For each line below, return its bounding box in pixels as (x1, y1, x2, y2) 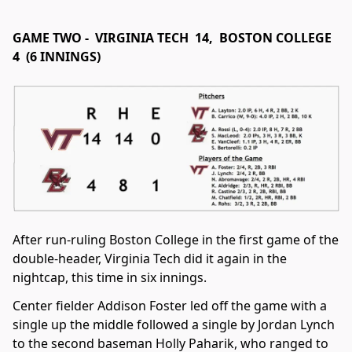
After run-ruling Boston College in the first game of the (13, 231, 339, 249)
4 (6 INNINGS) (13, 47, 101, 65)
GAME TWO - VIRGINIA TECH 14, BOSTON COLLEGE (13, 28, 335, 46)
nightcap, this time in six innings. (13, 269, 207, 287)
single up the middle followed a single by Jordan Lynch (13, 316, 335, 334)
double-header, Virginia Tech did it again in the (13, 250, 287, 268)
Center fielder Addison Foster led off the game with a (13, 297, 327, 315)
